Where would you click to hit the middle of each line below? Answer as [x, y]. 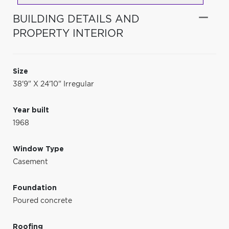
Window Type [38, 149]
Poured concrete [42, 201]
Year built [31, 110]
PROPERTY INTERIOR [68, 33]
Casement [30, 162]
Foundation [35, 188]
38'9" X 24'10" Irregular [53, 84]
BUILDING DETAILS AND [76, 19]
